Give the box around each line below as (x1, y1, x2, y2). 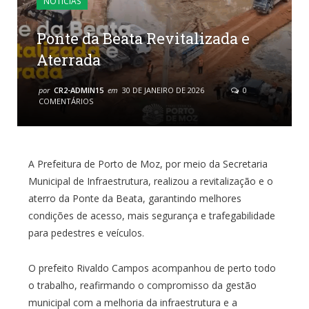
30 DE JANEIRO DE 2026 (122, 84, 204, 95)
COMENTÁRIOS (39, 95, 93, 106)
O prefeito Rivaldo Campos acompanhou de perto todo (28, 261, 276, 275)
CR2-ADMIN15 (54, 84, 103, 95)
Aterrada (37, 49, 101, 70)
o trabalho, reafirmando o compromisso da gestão (28, 278, 257, 292)
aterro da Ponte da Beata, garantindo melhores (28, 191, 241, 205)
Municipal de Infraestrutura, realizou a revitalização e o (28, 174, 273, 188)
